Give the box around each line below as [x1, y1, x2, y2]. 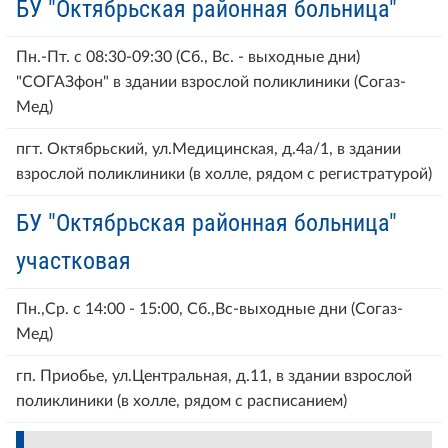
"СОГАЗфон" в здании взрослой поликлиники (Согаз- [16, 73, 406, 90]
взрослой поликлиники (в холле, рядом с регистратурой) [16, 165, 432, 182]
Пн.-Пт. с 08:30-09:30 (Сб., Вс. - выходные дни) [16, 48, 360, 65]
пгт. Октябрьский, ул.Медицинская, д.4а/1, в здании [16, 140, 401, 157]
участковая [16, 246, 131, 275]
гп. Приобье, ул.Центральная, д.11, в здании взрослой [16, 367, 412, 384]
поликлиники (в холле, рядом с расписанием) [16, 392, 347, 409]
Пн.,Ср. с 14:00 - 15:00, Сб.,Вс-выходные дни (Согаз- [16, 300, 403, 317]
